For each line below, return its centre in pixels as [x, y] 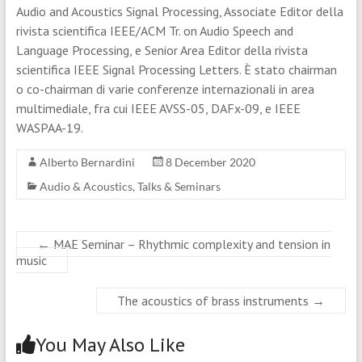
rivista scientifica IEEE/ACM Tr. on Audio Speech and [154, 30]
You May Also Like [110, 344]
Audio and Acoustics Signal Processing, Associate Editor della [179, 11]
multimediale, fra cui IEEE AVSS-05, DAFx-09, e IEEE [158, 108]
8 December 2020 [210, 162]
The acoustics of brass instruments [215, 300]
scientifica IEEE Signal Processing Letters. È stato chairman [176, 69]
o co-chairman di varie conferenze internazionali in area [165, 88]
